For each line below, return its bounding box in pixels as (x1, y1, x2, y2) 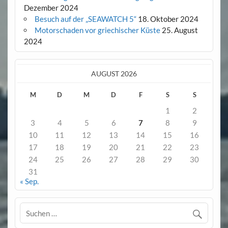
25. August (161, 25, 198, 35)
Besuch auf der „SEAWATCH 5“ (34, 14, 136, 24)
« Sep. (19, 177, 39, 186)
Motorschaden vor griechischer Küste (34, 25, 160, 35)
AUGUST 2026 (91, 69, 137, 78)
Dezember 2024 (23, 3, 78, 13)
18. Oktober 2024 (137, 14, 198, 24)
